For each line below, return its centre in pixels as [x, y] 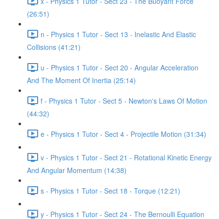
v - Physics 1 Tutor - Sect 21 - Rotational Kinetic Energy [126, 157]
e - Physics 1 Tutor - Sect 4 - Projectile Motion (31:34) [123, 134]
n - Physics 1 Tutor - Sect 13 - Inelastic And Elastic [118, 34]
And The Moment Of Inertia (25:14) [81, 80]
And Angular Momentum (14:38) [77, 170]
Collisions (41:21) [54, 47]
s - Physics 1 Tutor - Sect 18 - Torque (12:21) [110, 190]
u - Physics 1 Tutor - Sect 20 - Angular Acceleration [120, 67]
